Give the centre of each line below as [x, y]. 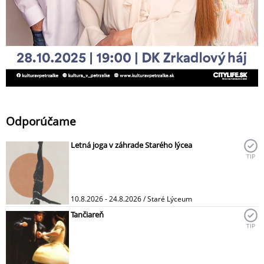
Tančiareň [87, 214]
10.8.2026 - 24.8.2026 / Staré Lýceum [131, 199]
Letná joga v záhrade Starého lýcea [131, 145]
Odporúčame [41, 121]
